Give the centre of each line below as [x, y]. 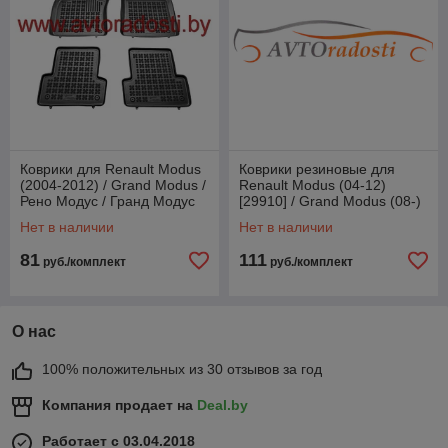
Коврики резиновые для [317, 169]
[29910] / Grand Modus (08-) [330, 201]
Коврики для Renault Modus [110, 169]
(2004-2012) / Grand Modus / [113, 185]
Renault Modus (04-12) [312, 185]
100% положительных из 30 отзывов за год [182, 369]
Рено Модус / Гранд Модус [107, 201]
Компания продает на [119, 405]
